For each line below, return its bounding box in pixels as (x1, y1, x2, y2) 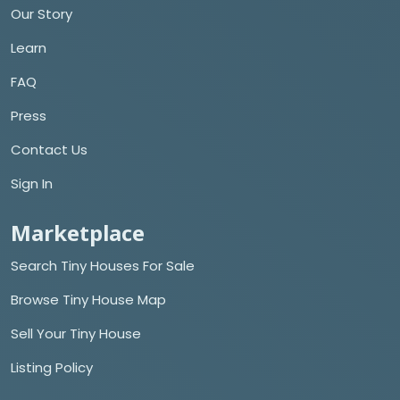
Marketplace (11, 217, 145, 247)
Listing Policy (11, 357, 93, 377)
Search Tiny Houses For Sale (11, 255, 195, 275)
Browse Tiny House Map (11, 289, 166, 309)
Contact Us (11, 139, 87, 159)
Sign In (11, 173, 53, 193)
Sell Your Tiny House (11, 323, 141, 343)
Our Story (11, 4, 72, 23)
